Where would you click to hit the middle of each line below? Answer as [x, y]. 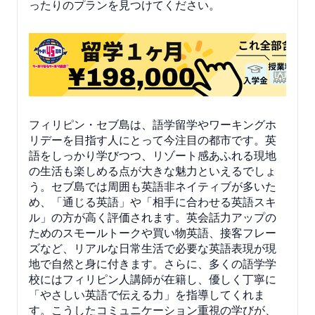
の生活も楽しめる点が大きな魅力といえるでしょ [153, 171]
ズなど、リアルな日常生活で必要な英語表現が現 [153, 248]
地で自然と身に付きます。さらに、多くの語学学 [153, 263]
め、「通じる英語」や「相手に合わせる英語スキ [153, 201]
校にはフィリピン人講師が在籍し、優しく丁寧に [153, 279]
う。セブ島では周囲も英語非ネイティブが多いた [153, 186]
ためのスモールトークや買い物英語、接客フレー [153, 232]
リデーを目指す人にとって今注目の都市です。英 [153, 140]
